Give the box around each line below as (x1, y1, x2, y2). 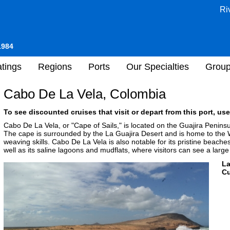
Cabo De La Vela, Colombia (4, 86, 166, 102)
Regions (38, 61, 72, 72)
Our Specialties (126, 61, 189, 72)
